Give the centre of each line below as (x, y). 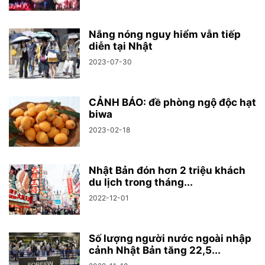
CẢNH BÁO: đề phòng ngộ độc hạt (172, 102)
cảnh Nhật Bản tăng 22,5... (155, 250)
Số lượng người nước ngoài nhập (170, 238)
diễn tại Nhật (121, 46)
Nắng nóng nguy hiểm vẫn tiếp (165, 34)
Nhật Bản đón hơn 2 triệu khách (167, 170)
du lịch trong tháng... (141, 182)
